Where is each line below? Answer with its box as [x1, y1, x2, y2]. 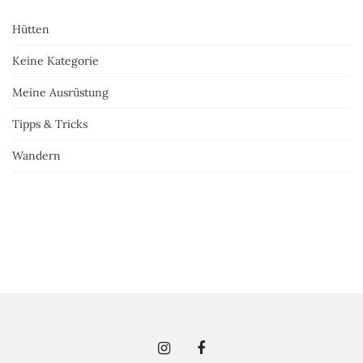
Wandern [12, 148, 61, 164]
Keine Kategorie [12, 53, 99, 69]
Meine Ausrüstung [12, 85, 109, 100]
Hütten [12, 22, 49, 37]
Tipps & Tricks [12, 117, 88, 132]
